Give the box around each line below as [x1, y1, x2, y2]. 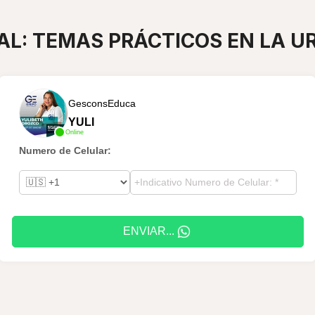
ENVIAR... [122, 225, 174, 237]
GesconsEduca [67, 97, 136, 109]
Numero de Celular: [18, 144, 111, 156]
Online [65, 128, 84, 136]
